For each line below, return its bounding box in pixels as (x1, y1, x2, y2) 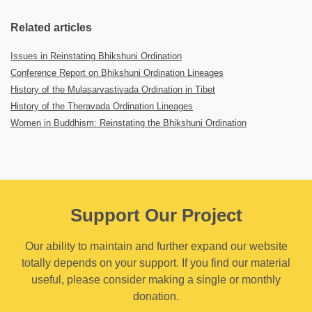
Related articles (10, 22, 92, 33)
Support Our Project (70, 205, 242, 226)
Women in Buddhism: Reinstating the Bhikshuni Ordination (10, 118, 247, 128)
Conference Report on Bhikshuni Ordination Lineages (10, 68, 224, 78)
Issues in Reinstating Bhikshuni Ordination (10, 51, 182, 61)
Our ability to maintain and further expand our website (24, 240, 288, 252)
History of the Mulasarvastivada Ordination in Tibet (10, 84, 215, 95)
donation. (133, 290, 179, 302)
